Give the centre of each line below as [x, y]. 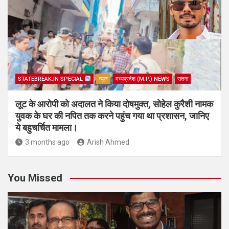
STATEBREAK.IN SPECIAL [51, 79]
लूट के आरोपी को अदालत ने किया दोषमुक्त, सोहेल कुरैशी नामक [114, 104]
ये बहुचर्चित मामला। [47, 128]
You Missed [35, 178]
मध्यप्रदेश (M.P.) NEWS [142, 79]
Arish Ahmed [108, 142]
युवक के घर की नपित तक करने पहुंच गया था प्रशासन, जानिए [112, 116]
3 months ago [47, 142]
